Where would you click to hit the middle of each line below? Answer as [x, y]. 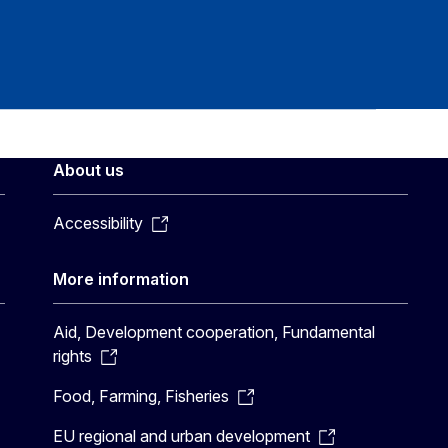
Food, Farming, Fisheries [141, 396]
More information [121, 279]
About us [89, 170]
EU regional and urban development [182, 436]
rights [73, 356]
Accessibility [98, 223]
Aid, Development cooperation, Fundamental [214, 332]
